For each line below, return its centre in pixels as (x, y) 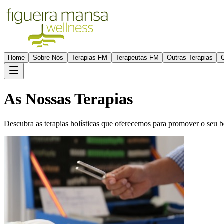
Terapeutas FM (137, 58)
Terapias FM (89, 58)
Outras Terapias (190, 58)
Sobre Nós (48, 58)
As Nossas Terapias (68, 99)
